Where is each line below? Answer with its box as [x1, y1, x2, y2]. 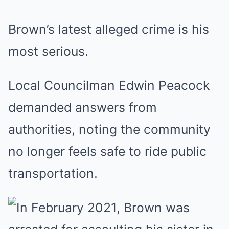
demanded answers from [8, 100, 157, 115]
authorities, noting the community [8, 122, 211, 137]
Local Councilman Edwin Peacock [8, 78, 210, 93]
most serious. [8, 43, 88, 59]
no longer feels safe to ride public [8, 144, 207, 159]
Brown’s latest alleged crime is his [8, 21, 209, 37]
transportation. [8, 166, 98, 181]
